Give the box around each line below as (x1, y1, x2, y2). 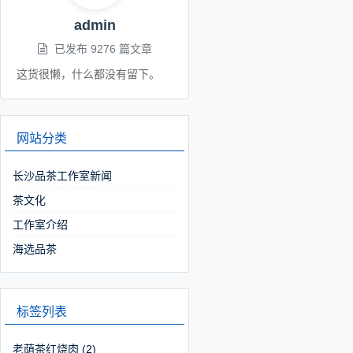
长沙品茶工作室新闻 (13, 169, 112, 182)
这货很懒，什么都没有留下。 (17, 68, 160, 80)
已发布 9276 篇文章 (50, 43, 152, 55)
